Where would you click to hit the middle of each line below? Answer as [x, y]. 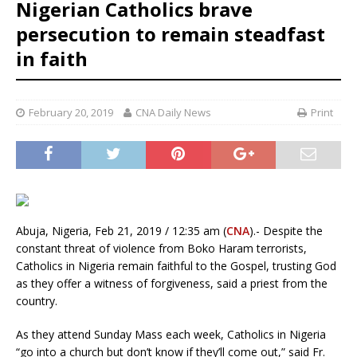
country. [37, 301]
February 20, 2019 [71, 113]
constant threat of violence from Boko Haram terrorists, [161, 249]
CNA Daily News [173, 113]
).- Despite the [286, 231]
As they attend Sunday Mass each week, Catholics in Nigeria [171, 335]
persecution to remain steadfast [171, 34]
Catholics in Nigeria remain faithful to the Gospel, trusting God [176, 266]
